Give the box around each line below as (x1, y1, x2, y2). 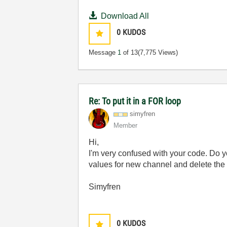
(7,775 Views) (138, 49, 178, 56)
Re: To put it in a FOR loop (89, 96, 181, 106)
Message (89, 49, 118, 56)
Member (113, 122, 138, 129)
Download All (101, 12, 149, 20)
